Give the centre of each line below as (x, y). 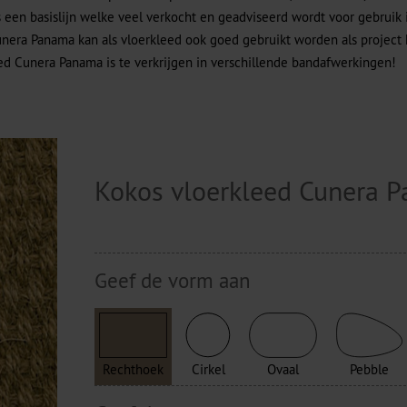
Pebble (370, 369)
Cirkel (208, 369)
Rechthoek (134, 369)
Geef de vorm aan (173, 280)
